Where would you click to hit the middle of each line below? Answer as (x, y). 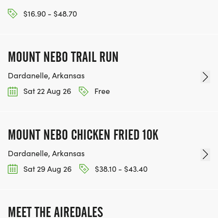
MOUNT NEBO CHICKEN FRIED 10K (83, 135)
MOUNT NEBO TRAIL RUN (63, 57)
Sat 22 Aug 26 (46, 91)
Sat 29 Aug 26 (46, 168)
